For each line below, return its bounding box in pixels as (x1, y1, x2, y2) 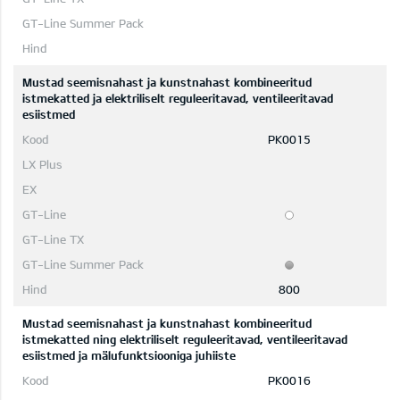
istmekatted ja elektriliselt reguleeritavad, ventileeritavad (22, 91, 333, 106)
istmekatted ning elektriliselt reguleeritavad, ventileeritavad (22, 332, 347, 347)
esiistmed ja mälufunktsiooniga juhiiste (22, 348, 236, 363)
